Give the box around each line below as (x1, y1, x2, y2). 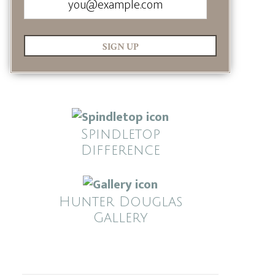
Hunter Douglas (58, 195, 182, 209)
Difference (80, 143, 160, 158)
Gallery (93, 211, 148, 225)
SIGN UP (102, 41, 139, 53)
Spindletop (80, 127, 160, 142)
